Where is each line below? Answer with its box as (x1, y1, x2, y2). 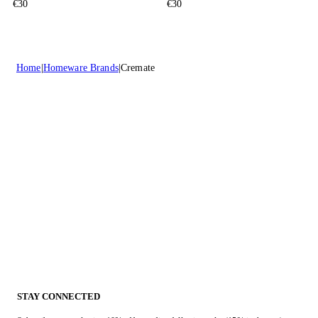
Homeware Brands (43, 62, 119, 73)
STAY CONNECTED (17, 291, 100, 302)
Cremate (120, 62, 155, 73)
